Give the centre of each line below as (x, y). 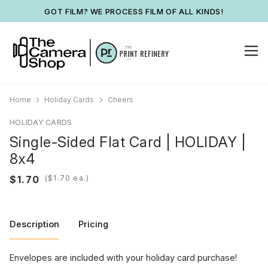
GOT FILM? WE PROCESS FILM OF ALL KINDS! (134, 11)
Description (34, 224)
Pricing (93, 224)
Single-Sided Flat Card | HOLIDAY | (128, 142)
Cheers (120, 100)
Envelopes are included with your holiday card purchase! (123, 257)
